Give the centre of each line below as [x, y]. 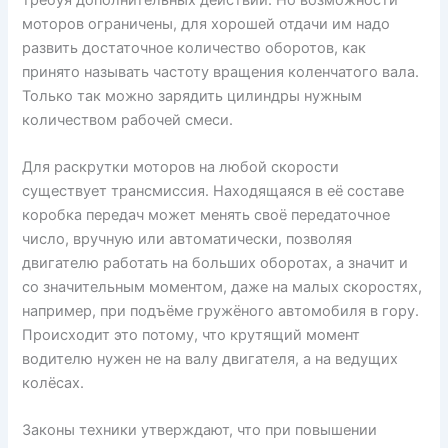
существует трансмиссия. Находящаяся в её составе [213, 190]
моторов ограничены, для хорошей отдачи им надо [206, 23]
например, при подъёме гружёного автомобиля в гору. [221, 310]
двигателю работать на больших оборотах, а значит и [215, 262]
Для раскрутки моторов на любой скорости [181, 166]
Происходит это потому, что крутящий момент [191, 334]
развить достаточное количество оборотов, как [194, 47]
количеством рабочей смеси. [128, 119]
